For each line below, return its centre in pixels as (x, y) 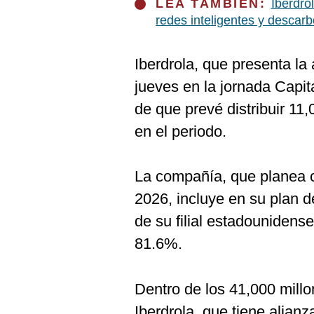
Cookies (36, 13)
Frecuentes (43, 48)
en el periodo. (180, 131)
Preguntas (41, 36)
